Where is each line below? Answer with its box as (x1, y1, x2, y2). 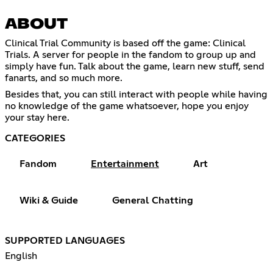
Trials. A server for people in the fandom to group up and (5, 50, 256, 60)
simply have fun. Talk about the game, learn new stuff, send (5, 62, 264, 72)
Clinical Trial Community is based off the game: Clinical (5, 38, 246, 49)
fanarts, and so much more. (5, 73, 122, 83)
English (5, 251, 37, 261)
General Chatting (112, 196, 193, 206)
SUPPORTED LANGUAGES (5, 236, 125, 246)
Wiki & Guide (19, 196, 78, 206)
